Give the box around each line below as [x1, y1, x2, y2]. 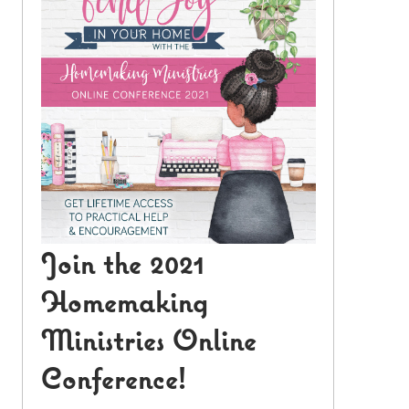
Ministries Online [40, 320, 257, 360]
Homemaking [40, 282, 208, 321]
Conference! [40, 359, 186, 398]
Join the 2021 [40, 244, 204, 283]
